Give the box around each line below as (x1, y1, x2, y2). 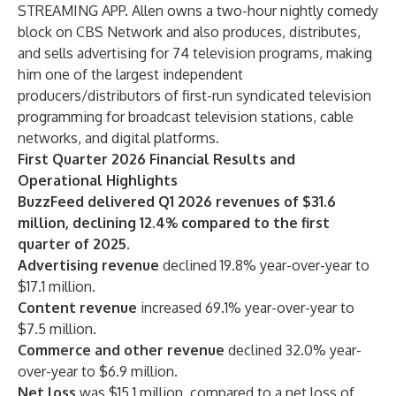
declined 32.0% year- (225, 341, 362, 359)
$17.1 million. (18, 278, 95, 295)
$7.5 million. (18, 320, 96, 338)
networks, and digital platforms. (18, 129, 219, 147)
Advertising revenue (18, 256, 159, 274)
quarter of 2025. (18, 235, 130, 253)
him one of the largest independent (18, 65, 243, 83)
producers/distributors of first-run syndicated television (18, 87, 371, 104)
